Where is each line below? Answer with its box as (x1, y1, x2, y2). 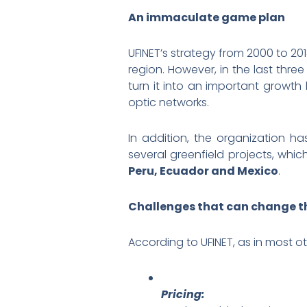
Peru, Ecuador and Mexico (128, 162, 278, 179)
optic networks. (128, 94, 209, 110)
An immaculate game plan (128, 9, 285, 25)
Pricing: (161, 286, 205, 302)
